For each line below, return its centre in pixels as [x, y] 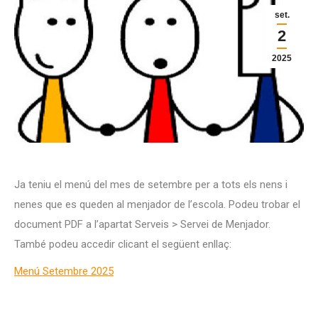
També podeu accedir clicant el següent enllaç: [123, 244]
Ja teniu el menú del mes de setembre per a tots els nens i [151, 185]
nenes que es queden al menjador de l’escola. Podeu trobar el [157, 204]
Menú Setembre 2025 [64, 271]
